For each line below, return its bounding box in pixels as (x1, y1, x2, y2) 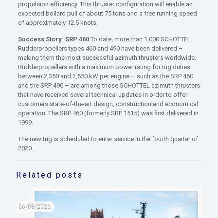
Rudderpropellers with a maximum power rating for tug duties (18, 63, 190, 71)
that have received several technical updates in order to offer (18, 91, 187, 99)
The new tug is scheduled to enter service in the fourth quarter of (18, 135, 198, 143)
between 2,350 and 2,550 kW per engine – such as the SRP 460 (18, 73, 193, 80)
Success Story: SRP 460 (18, 36, 91, 43)
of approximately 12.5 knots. (18, 19, 98, 27)
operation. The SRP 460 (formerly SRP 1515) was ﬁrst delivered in (18, 109, 199, 117)
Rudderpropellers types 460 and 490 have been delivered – (18, 45, 183, 53)
